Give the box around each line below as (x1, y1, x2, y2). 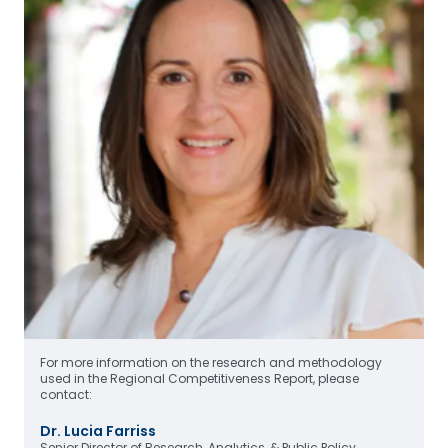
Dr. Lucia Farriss (40, 421, 156, 441)
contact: (40, 386, 92, 403)
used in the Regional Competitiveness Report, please (40, 370, 359, 387)
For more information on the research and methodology (40, 354, 382, 371)
